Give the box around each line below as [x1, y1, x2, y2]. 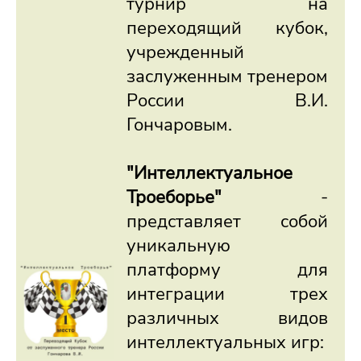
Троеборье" [127, 185, 222, 210]
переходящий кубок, [127, 16, 328, 40]
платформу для [127, 258, 328, 282]
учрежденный [127, 40, 244, 64]
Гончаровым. [127, 113, 232, 137]
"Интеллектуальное [127, 161, 293, 185]
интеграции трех [127, 282, 328, 306]
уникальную [127, 234, 230, 258]
